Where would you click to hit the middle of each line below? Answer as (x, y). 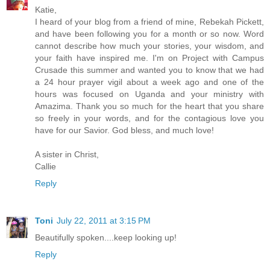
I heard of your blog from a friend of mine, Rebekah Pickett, (149, 22)
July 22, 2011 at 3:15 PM (104, 221)
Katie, (46, 10)
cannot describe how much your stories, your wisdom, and (149, 46)
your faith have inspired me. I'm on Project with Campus (149, 58)
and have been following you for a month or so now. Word (149, 34)
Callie (46, 167)
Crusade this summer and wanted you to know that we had (149, 70)
